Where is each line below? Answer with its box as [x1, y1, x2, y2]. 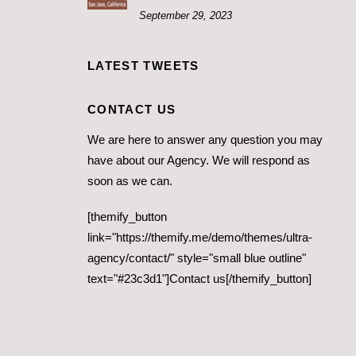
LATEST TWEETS [87, 58, 199, 72]
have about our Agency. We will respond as [87, 153, 310, 167]
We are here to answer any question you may [87, 132, 323, 146]
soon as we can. [87, 173, 172, 188]
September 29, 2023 [139, 9, 233, 21]
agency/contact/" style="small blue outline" [87, 251, 306, 265]
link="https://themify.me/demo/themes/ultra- [87, 230, 312, 245]
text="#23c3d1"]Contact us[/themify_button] [87, 272, 311, 286]
